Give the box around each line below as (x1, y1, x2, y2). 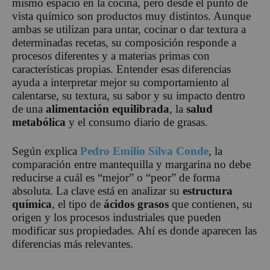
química (12, 197, 52, 210)
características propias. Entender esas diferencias (12, 62, 231, 75)
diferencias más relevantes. (12, 237, 133, 250)
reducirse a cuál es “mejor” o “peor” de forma (12, 171, 220, 184)
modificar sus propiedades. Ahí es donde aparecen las (12, 224, 257, 237)
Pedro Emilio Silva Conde (80, 144, 209, 157)
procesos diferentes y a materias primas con (12, 49, 210, 62)
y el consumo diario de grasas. (66, 115, 208, 128)
